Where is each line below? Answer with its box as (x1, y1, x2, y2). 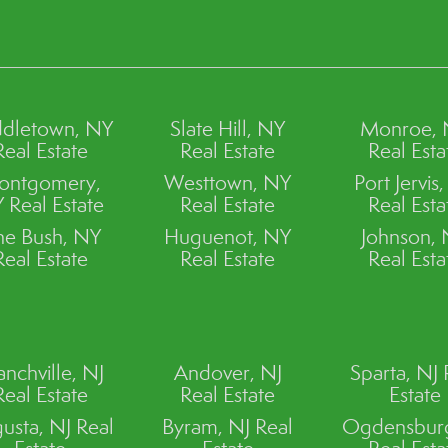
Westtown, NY (164, 169, 292, 196)
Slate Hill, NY (170, 115, 286, 142)
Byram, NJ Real (162, 413, 294, 440)
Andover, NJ (173, 359, 282, 386)
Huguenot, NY (164, 223, 292, 250)
